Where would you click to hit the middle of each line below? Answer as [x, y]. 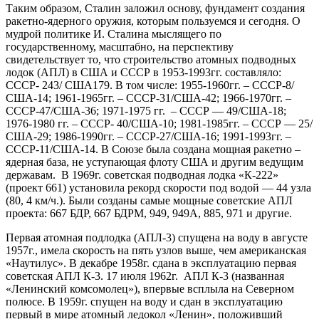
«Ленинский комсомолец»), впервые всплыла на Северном [150, 288]
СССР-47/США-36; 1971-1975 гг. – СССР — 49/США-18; [146, 110]
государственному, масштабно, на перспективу [120, 46]
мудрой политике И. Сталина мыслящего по [114, 33]
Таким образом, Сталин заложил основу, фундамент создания [155, 8]
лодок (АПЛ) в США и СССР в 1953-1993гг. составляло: [143, 72]
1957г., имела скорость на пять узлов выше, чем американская [156, 250]
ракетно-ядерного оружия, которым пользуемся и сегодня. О [153, 21]
